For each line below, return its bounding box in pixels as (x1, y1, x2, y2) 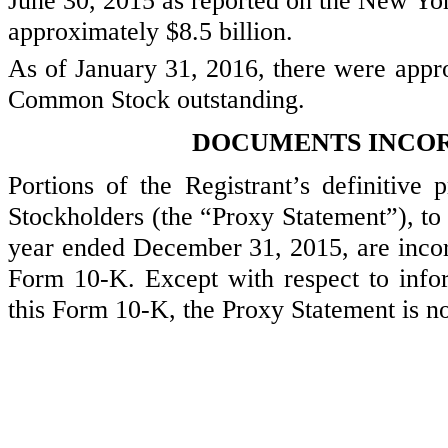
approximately (8, 17, 166, 46)
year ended (8, 233, 133, 262)
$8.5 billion (166, 17, 286, 46)
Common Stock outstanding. (8, 85, 305, 114)
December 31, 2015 (132, 233, 343, 262)
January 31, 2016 (75, 54, 259, 83)
